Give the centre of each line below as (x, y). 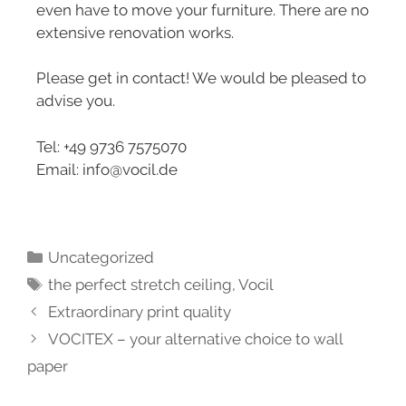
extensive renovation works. (135, 32)
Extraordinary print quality (140, 312)
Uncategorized (101, 258)
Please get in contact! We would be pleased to (201, 78)
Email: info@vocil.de (107, 169)
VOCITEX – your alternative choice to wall (196, 339)
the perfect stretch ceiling (140, 285)
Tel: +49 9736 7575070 (111, 146)
